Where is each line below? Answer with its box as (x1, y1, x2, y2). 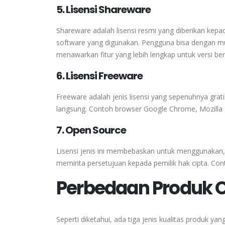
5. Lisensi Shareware (56, 3, 151, 17)
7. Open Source (56, 123, 126, 138)
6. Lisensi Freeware (56, 69, 143, 83)
